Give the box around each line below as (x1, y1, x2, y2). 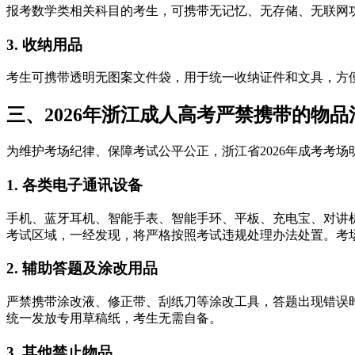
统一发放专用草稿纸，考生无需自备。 (6, 311, 222, 325)
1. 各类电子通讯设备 (6, 176, 143, 193)
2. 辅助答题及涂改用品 (6, 260, 158, 277)
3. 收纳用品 (6, 36, 82, 53)
